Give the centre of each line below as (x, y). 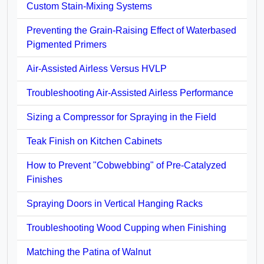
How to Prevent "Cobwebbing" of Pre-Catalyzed (126, 165)
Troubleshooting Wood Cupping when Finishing (126, 227)
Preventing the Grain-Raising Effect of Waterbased (131, 30)
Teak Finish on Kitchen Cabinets (94, 141)
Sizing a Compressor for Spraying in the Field (121, 117)
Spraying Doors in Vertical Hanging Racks (115, 203)
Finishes (44, 179)
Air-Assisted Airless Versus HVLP (97, 68)
